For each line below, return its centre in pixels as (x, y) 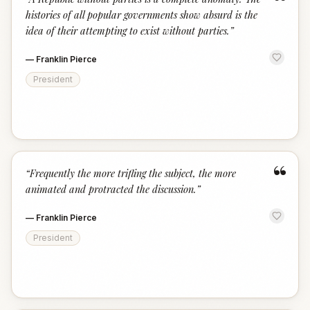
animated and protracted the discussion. (111, 189)
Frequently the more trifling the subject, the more (133, 173)
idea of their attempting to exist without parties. (128, 30)
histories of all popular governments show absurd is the (142, 15)
